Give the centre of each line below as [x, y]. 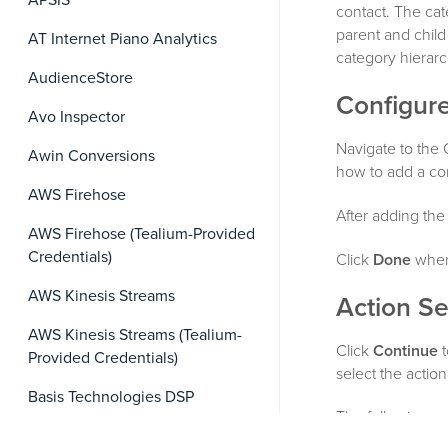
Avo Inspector [76, 117]
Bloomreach [70, 436]
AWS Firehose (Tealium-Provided [141, 234]
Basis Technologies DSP [111, 397]
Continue [405, 350]
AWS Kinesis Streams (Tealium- [135, 335]
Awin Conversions [91, 156]
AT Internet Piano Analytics [122, 39]
